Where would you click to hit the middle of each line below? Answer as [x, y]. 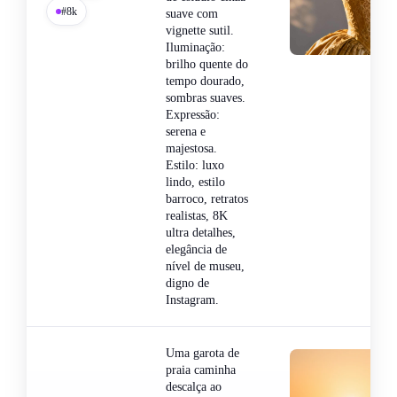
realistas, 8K [197, 215]
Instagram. [192, 300]
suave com [192, 13]
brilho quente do [207, 64]
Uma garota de [202, 353]
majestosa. [191, 148]
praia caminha [201, 370]
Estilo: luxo [195, 165]
